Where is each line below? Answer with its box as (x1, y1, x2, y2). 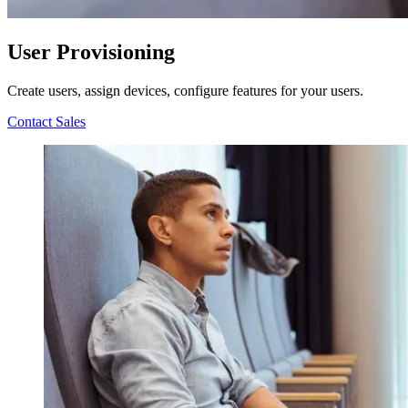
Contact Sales (7, 113, 86, 129)
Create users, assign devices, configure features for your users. (7, 82, 363, 98)
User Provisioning (7, 40, 175, 65)
